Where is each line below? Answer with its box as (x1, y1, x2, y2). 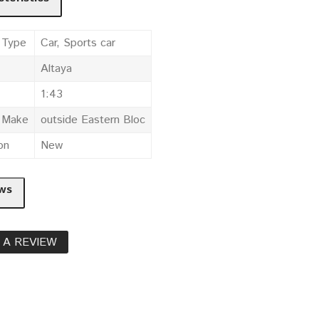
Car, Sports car (41, 34, 115, 51)
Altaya (41, 60, 72, 77)
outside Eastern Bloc (41, 111, 145, 128)
